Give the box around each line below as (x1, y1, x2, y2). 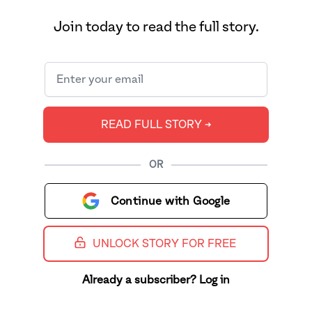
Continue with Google (110, 194, 231, 208)
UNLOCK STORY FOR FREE (93, 237, 236, 250)
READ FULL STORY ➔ (100, 118, 212, 131)
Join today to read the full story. (53, 19, 259, 36)
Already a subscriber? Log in (82, 274, 230, 286)
